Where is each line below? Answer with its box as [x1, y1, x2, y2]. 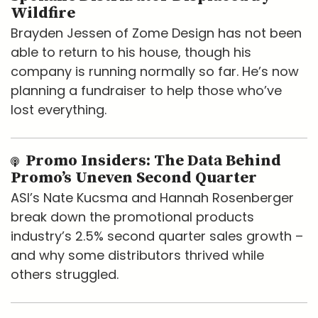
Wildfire [11, 3, 75, 24]
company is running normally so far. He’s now [11, 62, 299, 81]
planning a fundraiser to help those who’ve [11, 82, 282, 100]
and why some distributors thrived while [11, 246, 264, 265]
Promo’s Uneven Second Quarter [11, 168, 257, 189]
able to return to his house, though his [11, 43, 251, 62]
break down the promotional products [11, 208, 254, 226]
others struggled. [11, 265, 119, 284]
